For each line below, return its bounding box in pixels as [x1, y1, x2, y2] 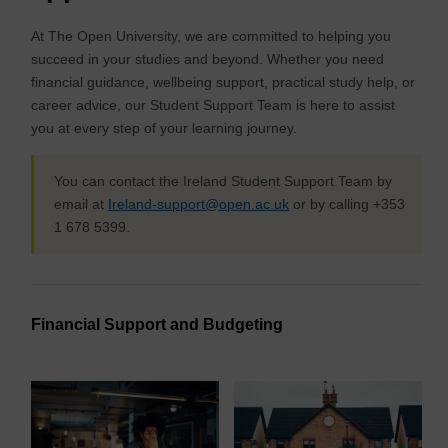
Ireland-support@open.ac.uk [108, 196, 290, 213]
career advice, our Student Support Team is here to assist [31, 97, 396, 114]
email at [54, 196, 109, 213]
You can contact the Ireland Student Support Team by [54, 173, 393, 190]
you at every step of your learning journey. [31, 120, 298, 137]
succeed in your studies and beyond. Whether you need [31, 51, 385, 68]
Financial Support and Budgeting [31, 316, 284, 334]
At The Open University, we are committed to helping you [31, 28, 392, 45]
